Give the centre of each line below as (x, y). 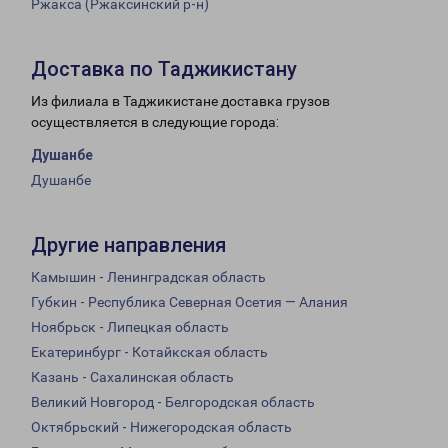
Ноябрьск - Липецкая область (130, 327)
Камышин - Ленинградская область (148, 277)
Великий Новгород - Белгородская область (173, 402)
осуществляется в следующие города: (155, 122)
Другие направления (128, 245)
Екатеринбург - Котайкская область (149, 352)
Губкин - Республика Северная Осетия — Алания (189, 302)
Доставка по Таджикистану (164, 69)
